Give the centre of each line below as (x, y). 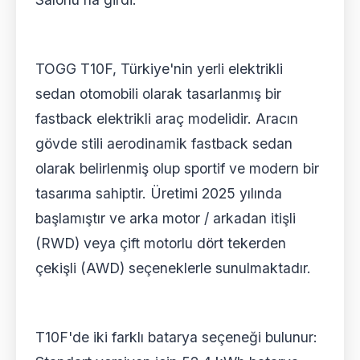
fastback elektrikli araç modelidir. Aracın (167, 119)
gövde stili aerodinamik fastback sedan (164, 144)
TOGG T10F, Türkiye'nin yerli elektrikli (159, 69)
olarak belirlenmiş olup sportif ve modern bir (177, 169)
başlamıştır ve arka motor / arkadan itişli (166, 219)
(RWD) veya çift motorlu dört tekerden (161, 243)
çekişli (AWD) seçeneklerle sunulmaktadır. (173, 268)
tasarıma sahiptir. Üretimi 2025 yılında (159, 194)
